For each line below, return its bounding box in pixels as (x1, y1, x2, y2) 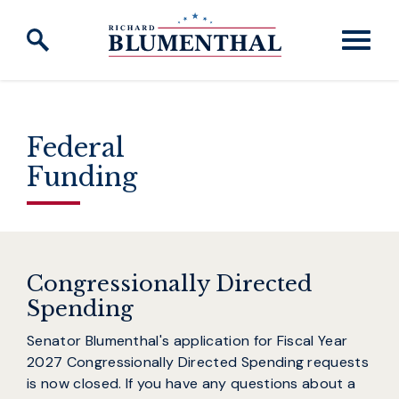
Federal (27, 132, 125, 164)
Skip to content (17, 16, 119, 35)
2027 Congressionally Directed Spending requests (27, 353, 370, 372)
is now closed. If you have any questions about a (27, 374, 356, 394)
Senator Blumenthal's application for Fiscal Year (27, 331, 348, 351)
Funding (27, 161, 137, 193)
